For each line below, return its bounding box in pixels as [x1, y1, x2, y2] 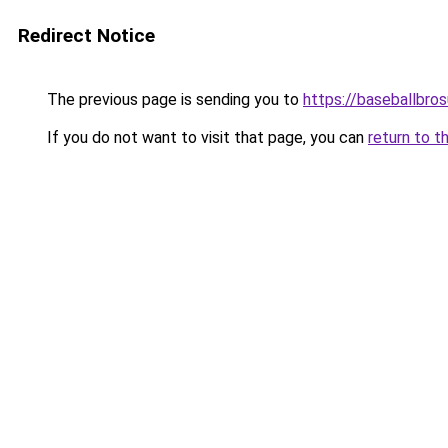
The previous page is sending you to [43, 90, 303, 109]
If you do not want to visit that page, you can [43, 128, 368, 147]
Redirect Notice [18, 24, 155, 47]
